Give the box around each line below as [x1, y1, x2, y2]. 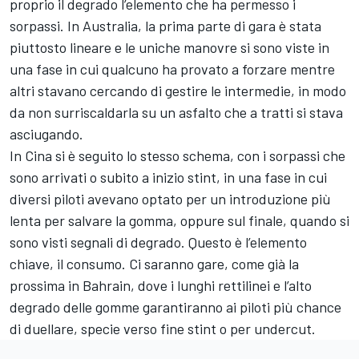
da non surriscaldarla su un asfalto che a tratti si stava [10, 103, 343, 122]
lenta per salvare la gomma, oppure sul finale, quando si [10, 212, 349, 230]
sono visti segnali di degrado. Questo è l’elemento [10, 233, 307, 252]
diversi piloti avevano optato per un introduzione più [10, 190, 331, 208]
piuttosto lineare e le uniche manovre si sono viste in [10, 38, 329, 57]
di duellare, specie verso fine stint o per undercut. [10, 320, 316, 338]
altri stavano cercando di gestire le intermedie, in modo [10, 82, 346, 100]
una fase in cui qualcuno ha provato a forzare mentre [10, 60, 335, 79]
